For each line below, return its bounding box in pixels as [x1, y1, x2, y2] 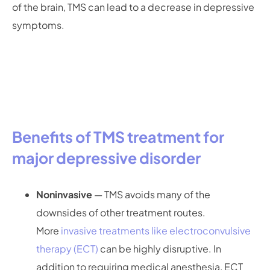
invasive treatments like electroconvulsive [61, 224, 251, 237]
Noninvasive [36, 188, 94, 201]
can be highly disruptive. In [98, 242, 221, 256]
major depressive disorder [12, 148, 201, 168]
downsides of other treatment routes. [36, 206, 206, 219]
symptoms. [12, 19, 66, 31]
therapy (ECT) [36, 242, 98, 256]
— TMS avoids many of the [94, 188, 210, 201]
